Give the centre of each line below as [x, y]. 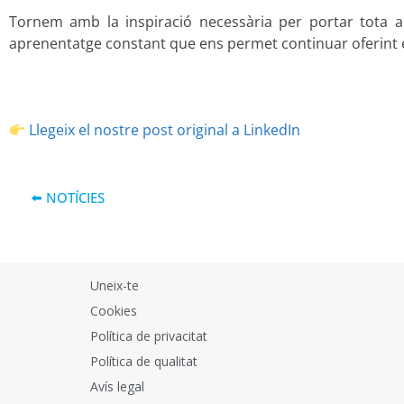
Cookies [114, 311]
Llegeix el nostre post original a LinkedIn [165, 130]
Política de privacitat [149, 336]
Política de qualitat [144, 361]
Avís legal [117, 386]
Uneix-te [115, 285]
